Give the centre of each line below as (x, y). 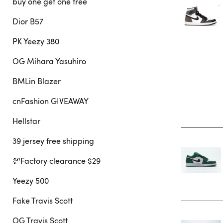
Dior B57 (28, 21)
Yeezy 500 (31, 181)
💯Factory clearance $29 (56, 161)
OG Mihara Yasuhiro (49, 61)
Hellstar (26, 121)
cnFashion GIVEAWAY (51, 101)
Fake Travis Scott (43, 201)
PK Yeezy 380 (36, 41)
